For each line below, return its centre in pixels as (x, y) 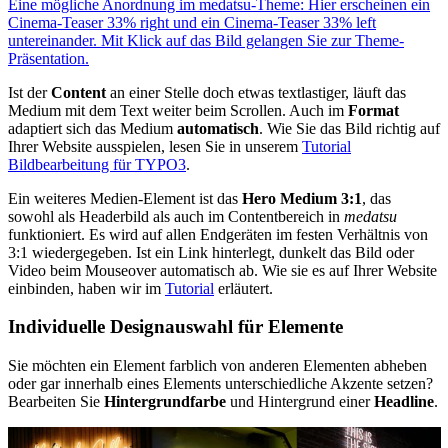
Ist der (29, 92)
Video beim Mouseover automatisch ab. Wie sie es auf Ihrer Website (222, 270)
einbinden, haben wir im (86, 288)
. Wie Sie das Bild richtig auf (349, 128)
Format (373, 110)
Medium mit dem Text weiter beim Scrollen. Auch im (178, 110)
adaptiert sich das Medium (92, 128)
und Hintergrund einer (302, 402)
